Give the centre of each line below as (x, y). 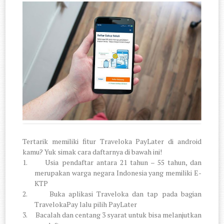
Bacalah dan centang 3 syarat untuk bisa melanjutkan (118, 215)
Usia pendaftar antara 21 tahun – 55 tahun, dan (123, 162)
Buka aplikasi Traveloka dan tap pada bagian (125, 194)
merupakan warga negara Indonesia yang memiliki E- (118, 173)
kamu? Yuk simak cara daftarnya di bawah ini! (92, 152)
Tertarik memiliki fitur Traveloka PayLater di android (112, 141)
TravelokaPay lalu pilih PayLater (86, 204)
